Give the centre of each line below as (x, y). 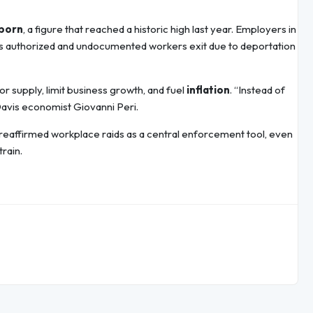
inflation (208, 90)
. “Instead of (257, 90)
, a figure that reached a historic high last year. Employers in (160, 29)
